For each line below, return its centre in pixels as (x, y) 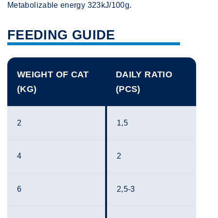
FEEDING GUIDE (61, 35)
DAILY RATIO (144, 75)
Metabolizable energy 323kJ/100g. (70, 5)
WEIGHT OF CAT (53, 75)
